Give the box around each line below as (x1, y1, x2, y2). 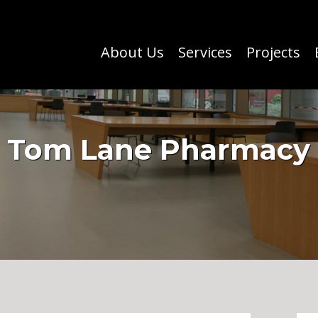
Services (178, 43, 233, 62)
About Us (101, 43, 165, 62)
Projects (246, 43, 301, 62)
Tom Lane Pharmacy (7, 131, 311, 167)
